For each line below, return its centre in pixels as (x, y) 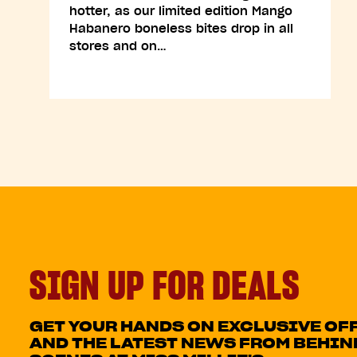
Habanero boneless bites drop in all (181, 28)
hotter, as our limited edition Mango (181, 11)
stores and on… (118, 46)
